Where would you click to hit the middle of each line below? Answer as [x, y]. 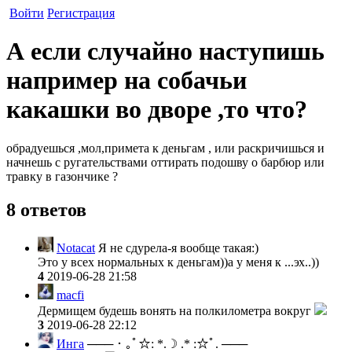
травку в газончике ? [62, 176]
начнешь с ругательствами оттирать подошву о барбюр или [165, 162]
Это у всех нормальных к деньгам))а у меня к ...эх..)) [178, 262]
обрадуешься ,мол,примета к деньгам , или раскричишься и [165, 148]
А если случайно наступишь [165, 51]
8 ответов [46, 209]
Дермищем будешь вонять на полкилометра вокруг [176, 310]
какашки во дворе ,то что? [157, 110]
